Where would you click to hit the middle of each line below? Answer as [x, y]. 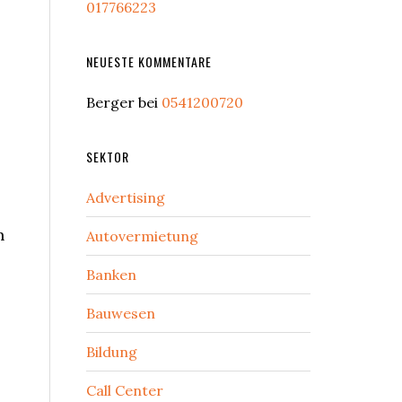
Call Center [125, 390]
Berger [110, 102]
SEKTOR [108, 157]
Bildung [112, 352]
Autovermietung [142, 236]
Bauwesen [121, 313]
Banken [111, 275]
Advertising [126, 197]
